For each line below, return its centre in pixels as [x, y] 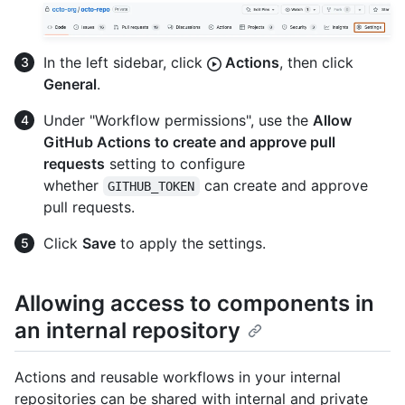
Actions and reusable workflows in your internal [178, 377]
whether [73, 186]
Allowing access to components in [194, 304]
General [70, 85]
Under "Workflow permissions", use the [178, 121]
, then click [316, 63]
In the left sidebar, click [125, 63]
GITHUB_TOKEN [151, 187]
